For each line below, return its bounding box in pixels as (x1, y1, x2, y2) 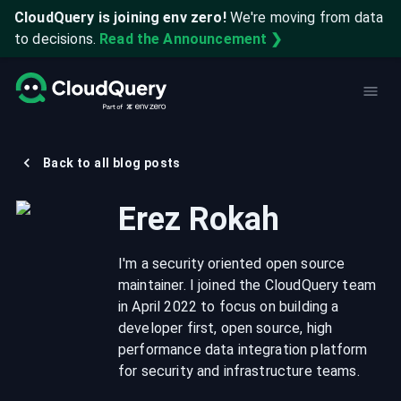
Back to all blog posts (43, 156, 181, 170)
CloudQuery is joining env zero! (14, 9, 226, 26)
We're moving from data (229, 9, 384, 26)
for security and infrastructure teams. (118, 363, 360, 380)
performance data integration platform (118, 341, 368, 358)
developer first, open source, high (118, 320, 333, 337)
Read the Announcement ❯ (99, 30, 283, 47)
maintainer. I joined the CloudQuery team (118, 277, 377, 294)
